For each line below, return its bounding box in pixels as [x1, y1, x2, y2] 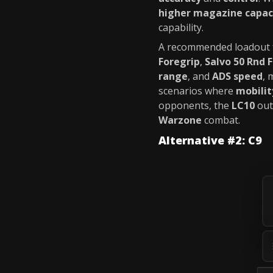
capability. [158, 21, 204, 34]
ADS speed [212, 69, 263, 83]
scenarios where [158, 84, 236, 97]
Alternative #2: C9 [158, 133, 262, 147]
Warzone [158, 113, 202, 127]
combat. [202, 113, 240, 127]
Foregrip [158, 55, 200, 68]
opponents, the [158, 99, 232, 112]
